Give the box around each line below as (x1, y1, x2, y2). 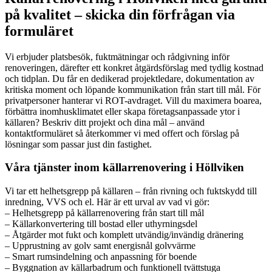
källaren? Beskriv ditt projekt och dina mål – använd (5, 117, 205, 127)
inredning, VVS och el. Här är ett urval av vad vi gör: (5, 197, 209, 208)
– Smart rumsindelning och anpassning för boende (5, 251, 197, 262)
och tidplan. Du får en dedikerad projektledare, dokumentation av (5, 73, 254, 84)
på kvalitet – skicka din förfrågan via (5, 6, 235, 22)
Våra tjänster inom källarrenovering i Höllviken (5, 161, 244, 174)
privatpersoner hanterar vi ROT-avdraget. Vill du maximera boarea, (5, 95, 262, 106)
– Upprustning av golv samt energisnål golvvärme (5, 240, 195, 251)
